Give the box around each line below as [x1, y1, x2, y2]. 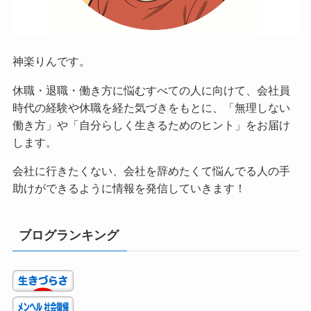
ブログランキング [18, 228, 119, 242]
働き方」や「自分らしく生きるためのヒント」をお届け [12, 118, 290, 131]
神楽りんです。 [12, 55, 90, 68]
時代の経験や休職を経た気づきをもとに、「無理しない [12, 101, 290, 114]
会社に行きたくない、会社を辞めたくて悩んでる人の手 [12, 164, 290, 177]
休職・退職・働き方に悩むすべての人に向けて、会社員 [12, 83, 290, 96]
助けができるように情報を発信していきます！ [12, 181, 246, 194]
